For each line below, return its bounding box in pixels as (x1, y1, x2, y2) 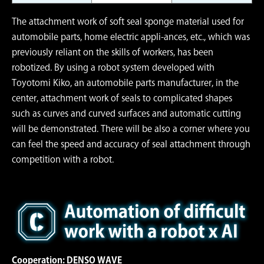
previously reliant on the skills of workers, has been (12, 47, 213, 57)
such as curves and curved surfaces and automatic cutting (12, 108, 241, 118)
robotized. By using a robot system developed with (12, 62, 214, 72)
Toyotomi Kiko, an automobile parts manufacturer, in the (12, 78, 239, 87)
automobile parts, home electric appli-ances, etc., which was (12, 32, 250, 41)
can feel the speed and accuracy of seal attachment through (12, 139, 250, 148)
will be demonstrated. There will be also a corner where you (12, 124, 250, 133)
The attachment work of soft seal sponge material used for (12, 16, 244, 26)
